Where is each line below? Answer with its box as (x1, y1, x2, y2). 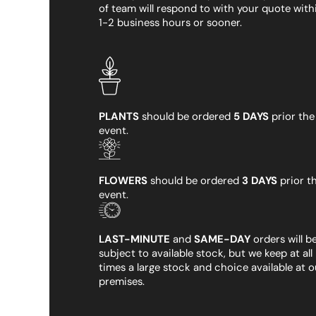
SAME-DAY (193, 232, 250, 247)
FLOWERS (98, 173, 147, 188)
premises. (98, 274, 145, 289)
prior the (268, 109, 315, 124)
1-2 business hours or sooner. (98, 16, 242, 30)
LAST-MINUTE (98, 232, 170, 247)
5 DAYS (233, 109, 269, 124)
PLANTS (98, 109, 139, 124)
